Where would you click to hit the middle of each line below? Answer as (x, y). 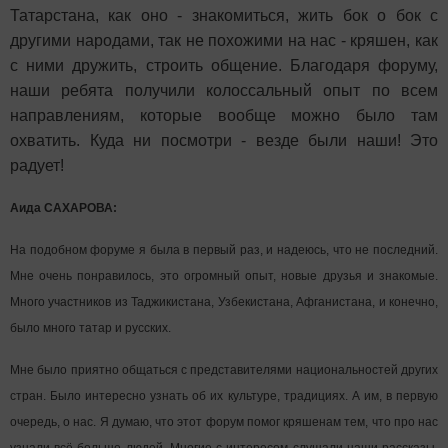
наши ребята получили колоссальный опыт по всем (224, 90)
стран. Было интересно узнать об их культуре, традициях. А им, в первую (224, 395)
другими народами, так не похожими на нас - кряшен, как (224, 40)
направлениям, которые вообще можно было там (224, 115)
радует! (37, 165)
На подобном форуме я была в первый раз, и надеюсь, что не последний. (224, 249)
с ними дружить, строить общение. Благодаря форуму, (224, 65)
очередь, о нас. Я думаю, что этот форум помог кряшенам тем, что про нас (224, 421)
